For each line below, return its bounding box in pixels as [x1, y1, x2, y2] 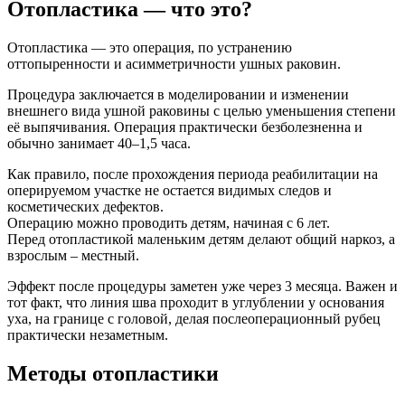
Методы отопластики [7, 361, 219, 385]
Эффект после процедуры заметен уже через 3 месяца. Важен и [7, 278, 398, 294]
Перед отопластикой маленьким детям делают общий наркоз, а [7, 231, 395, 247]
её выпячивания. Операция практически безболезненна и [7, 118, 363, 135]
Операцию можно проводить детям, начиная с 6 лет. [7, 214, 330, 231]
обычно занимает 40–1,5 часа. [7, 135, 191, 151]
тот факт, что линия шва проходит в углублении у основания [7, 294, 384, 310]
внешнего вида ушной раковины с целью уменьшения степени [7, 102, 396, 118]
